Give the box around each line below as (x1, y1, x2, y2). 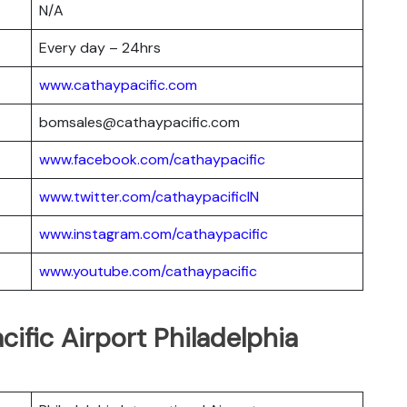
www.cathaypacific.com (39, 74, 197, 94)
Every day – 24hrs (39, 37, 161, 57)
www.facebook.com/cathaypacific (39, 149, 265, 169)
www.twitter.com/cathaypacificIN (39, 186, 259, 206)
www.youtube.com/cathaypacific (39, 261, 257, 281)
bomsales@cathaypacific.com (39, 112, 240, 132)
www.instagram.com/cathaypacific (39, 223, 268, 243)
